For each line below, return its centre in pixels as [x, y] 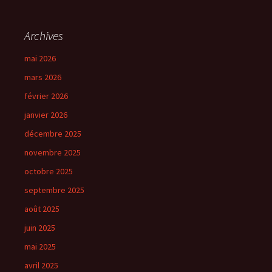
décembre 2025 [53, 134]
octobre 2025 [49, 172]
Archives [44, 36]
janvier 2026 [46, 115]
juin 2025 [40, 228]
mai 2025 [40, 247]
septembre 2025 [54, 190]
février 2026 [46, 96]
